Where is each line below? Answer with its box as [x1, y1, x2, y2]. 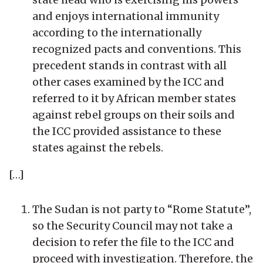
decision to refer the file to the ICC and [32, 235, 234, 249]
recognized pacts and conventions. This [32, 42, 241, 56]
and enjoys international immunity [32, 9, 219, 23]
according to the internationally [32, 25, 201, 39]
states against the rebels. [32, 140, 163, 154]
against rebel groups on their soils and [32, 107, 235, 122]
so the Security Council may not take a [32, 218, 232, 232]
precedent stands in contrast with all [32, 58, 227, 72]
